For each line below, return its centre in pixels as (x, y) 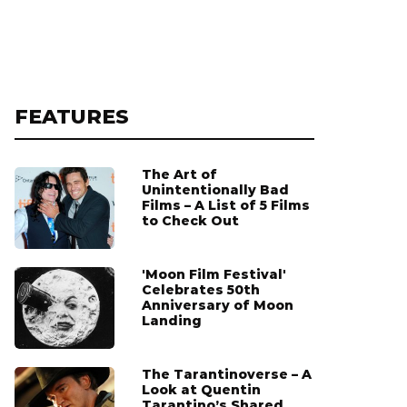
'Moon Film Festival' (214, 275)
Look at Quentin (201, 390)
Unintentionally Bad (215, 190)
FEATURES (72, 117)
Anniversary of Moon (218, 306)
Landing (172, 321)
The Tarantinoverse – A (227, 375)
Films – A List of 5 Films (226, 206)
